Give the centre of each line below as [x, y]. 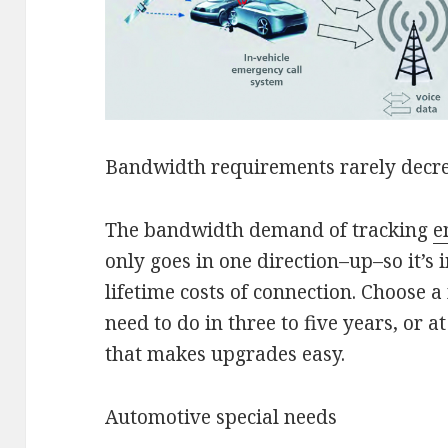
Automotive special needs [221, 417]
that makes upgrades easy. [225, 354]
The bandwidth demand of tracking [269, 230]
